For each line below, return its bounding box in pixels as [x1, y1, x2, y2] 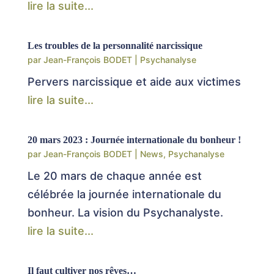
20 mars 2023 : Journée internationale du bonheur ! [27, 135, 241, 146]
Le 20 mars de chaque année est [27, 169, 202, 183]
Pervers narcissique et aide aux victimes [27, 75, 241, 89]
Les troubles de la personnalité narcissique [27, 40, 202, 51]
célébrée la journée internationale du [27, 188, 221, 201]
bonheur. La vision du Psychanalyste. [27, 206, 223, 220]
